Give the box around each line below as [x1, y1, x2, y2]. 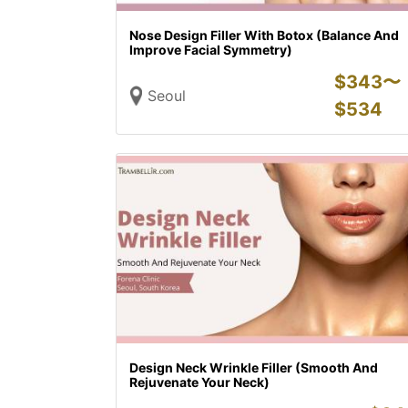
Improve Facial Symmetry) [129, 42, 292, 57]
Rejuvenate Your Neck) [129, 374, 270, 390]
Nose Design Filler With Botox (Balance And [129, 27, 399, 43]
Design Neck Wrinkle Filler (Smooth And [129, 360, 378, 375]
